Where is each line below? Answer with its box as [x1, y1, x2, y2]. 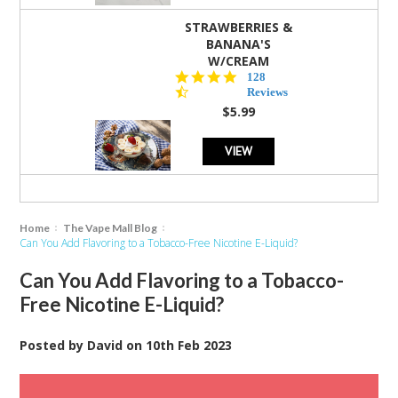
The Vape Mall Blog [71, 220, 158, 235]
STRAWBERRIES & [185, 18, 292, 36]
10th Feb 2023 [146, 336, 233, 354]
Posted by [20, 336, 88, 354]
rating [237, 99, 270, 113]
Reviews [246, 84, 288, 99]
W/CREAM [208, 52, 269, 69]
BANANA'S [206, 35, 271, 52]
